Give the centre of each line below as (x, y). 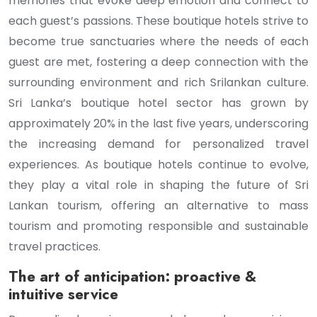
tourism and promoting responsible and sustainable (158, 226)
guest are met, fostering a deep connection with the (158, 62)
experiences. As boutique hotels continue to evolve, (158, 165)
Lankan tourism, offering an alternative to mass (158, 206)
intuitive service (63, 294)
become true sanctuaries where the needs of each (158, 41)
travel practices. (54, 247)
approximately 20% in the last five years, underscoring (158, 123)
